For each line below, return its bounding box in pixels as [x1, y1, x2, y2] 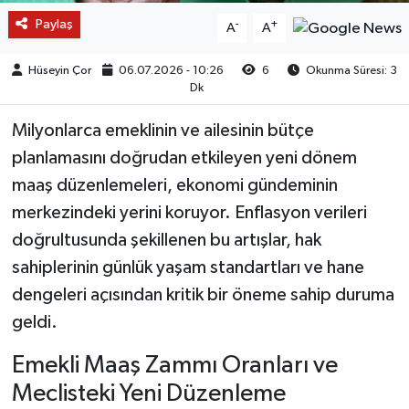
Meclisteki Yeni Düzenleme [11, 381, 286, 406]
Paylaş [35, 16, 73, 31]
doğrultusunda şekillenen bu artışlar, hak [11, 230, 321, 249]
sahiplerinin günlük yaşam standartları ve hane [11, 257, 364, 277]
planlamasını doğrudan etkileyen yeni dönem [11, 148, 357, 167]
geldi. [11, 312, 58, 331]
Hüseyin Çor [28, 64, 91, 77]
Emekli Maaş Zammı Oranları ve [11, 352, 338, 378]
